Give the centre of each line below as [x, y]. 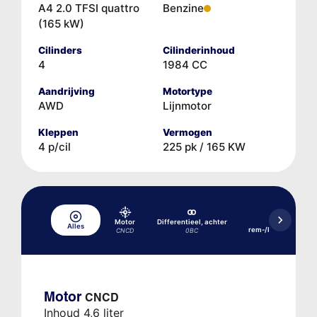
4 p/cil [54, 146]
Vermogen [188, 132]
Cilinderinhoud [199, 50]
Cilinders [60, 50]
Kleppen [58, 132]
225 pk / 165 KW [204, 146]
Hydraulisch [290, 223]
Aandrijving [66, 91]
